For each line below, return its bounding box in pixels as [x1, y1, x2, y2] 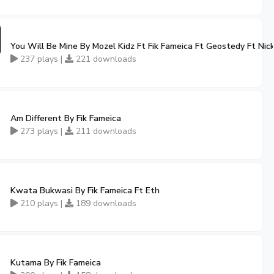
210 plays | [18, 198, 65, 209]
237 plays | [18, 53, 65, 65]
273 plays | [18, 125, 65, 137]
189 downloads [73, 198, 136, 209]
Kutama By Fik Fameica [10, 257, 101, 268]
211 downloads [73, 125, 136, 137]
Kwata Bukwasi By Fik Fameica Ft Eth [10, 185, 160, 196]
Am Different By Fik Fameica [10, 113, 121, 124]
